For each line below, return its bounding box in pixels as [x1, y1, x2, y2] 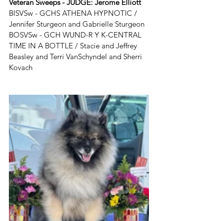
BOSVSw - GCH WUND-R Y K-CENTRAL [9, 30, 144, 39]
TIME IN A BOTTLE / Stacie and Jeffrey [9, 41, 139, 50]
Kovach [9, 63, 33, 72]
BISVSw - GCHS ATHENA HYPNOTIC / [9, 8, 139, 18]
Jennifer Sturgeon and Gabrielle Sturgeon [9, 19, 145, 29]
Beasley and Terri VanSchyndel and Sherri [9, 52, 144, 61]
